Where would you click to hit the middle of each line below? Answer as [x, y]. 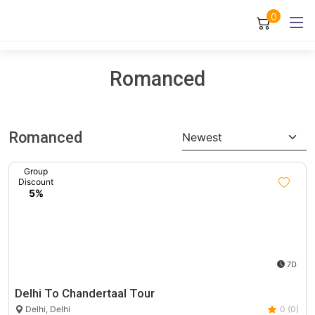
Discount [36, 182]
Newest [202, 137]
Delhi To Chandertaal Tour [85, 293]
